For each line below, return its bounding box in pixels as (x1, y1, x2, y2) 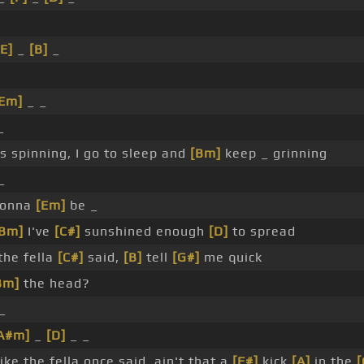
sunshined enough (80, 223, 209, 240)
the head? (19, 275, 90, 292)
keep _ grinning (221, 145, 327, 162)
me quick (200, 249, 262, 266)
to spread (228, 223, 296, 240)
